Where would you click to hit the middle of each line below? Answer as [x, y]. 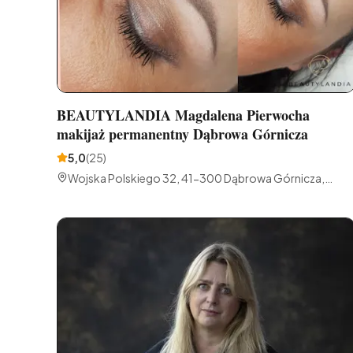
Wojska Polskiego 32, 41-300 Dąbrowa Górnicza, [196, 178]
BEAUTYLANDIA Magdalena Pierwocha [183, 115]
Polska [85, 194]
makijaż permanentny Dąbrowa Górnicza [182, 134]
